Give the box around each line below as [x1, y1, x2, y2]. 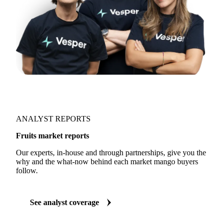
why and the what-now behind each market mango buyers [16, 157, 198, 166]
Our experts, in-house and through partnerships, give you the [16, 148, 206, 157]
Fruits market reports [16, 131, 89, 140]
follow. [16, 166, 38, 175]
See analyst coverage [30, 198, 99, 207]
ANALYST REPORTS [16, 114, 91, 123]
